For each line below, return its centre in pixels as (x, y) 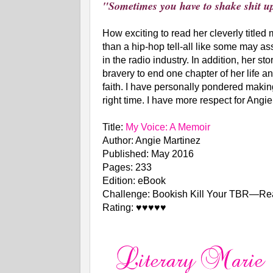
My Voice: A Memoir (168, 127)
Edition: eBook (134, 180)
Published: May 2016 (148, 154)
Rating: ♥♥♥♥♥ (134, 207)
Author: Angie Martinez (151, 140)
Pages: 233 (127, 167)
